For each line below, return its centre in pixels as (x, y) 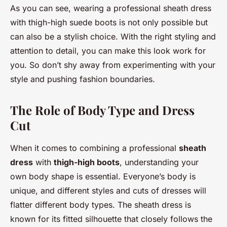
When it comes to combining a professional (94, 148)
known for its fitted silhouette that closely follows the (111, 219)
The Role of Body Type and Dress (102, 110)
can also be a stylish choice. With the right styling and (113, 36)
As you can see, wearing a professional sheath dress (111, 8)
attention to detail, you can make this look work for (108, 50)
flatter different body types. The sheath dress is (101, 204)
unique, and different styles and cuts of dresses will (108, 190)
